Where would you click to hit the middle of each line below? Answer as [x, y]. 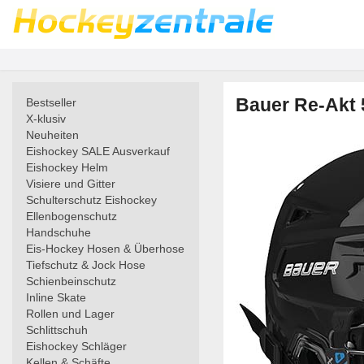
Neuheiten [52, 135]
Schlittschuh [57, 330]
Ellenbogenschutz [71, 216]
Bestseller [51, 102]
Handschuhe [58, 232]
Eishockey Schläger [76, 346]
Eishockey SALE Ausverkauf [98, 151]
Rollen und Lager [70, 314]
